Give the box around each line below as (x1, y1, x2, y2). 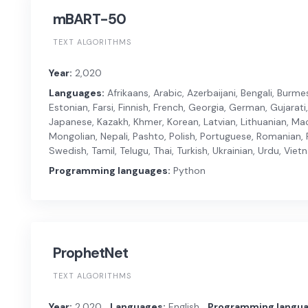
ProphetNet (52, 243, 129, 263)
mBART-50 (52, 9, 126, 29)
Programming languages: (48, 164, 170, 177)
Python (170, 164, 206, 177)
